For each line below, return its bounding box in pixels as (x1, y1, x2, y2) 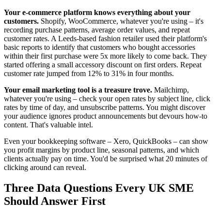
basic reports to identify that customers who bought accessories (4, 43, 195, 52)
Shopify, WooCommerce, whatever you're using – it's (39, 17, 203, 26)
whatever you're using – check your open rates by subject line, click (4, 94, 210, 103)
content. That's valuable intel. (4, 121, 93, 129)
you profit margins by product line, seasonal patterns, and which (4, 146, 199, 155)
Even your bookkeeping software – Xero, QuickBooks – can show (4, 137, 208, 146)
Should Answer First (4, 195, 106, 208)
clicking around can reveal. (4, 163, 86, 172)
